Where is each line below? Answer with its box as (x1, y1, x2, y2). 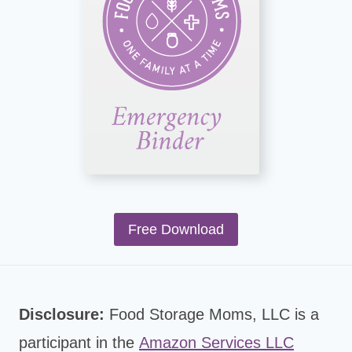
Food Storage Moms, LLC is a (104, 306, 319, 324)
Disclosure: (19, 306, 104, 324)
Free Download (128, 222, 224, 238)
